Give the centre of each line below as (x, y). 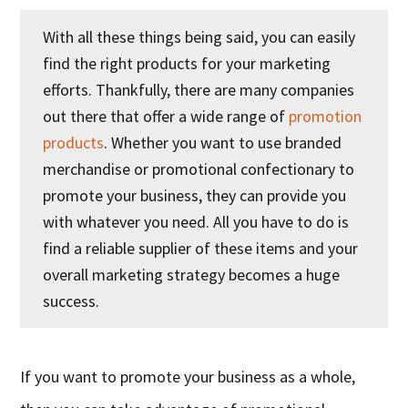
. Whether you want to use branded (223, 143)
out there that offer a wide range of (166, 117)
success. (71, 301)
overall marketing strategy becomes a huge (192, 275)
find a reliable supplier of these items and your (201, 249)
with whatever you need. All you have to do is (196, 222)
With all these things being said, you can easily (199, 37)
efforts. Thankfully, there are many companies (199, 90)
